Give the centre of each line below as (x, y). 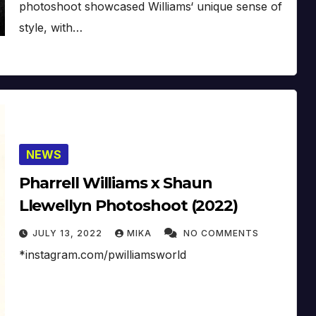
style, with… (50, 27)
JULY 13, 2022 (68, 233)
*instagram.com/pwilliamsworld (102, 254)
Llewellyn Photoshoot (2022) (128, 205)
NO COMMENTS (221, 233)
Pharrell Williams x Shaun (116, 183)
